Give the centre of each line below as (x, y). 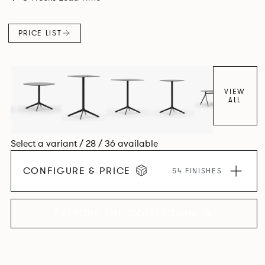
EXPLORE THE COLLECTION (125, 214)
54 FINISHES (197, 171)
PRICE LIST (40, 33)
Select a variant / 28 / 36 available (84, 144)
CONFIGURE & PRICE (77, 171)
